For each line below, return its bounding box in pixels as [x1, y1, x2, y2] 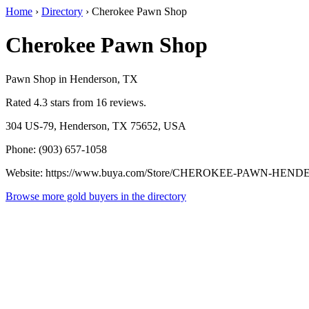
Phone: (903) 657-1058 [6, 143, 107, 155]
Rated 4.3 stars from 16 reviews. [6, 96, 146, 108]
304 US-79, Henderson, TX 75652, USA [6, 119, 186, 132]
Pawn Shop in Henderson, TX [6, 72, 138, 85]
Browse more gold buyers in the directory [6, 190, 186, 202]
